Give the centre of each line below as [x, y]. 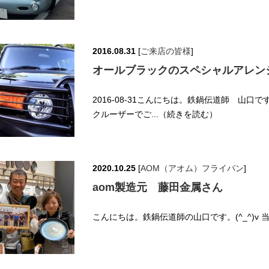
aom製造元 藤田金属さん [158, 188]
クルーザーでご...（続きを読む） [155, 114]
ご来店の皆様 [166, 51]
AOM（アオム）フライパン [192, 168]
